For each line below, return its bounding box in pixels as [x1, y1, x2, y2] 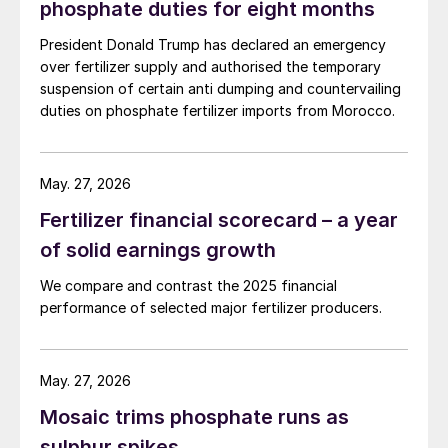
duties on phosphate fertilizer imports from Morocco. [40, 102, 395, 119]
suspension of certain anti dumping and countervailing [40, 80, 401, 97]
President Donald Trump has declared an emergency [40, 36, 386, 53]
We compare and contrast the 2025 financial [40, 277, 337, 294]
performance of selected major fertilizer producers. [40, 299, 382, 316]
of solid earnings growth [40, 238, 276, 262]
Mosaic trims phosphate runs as [40, 405, 349, 429]
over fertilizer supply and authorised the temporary [40, 58, 381, 75]
